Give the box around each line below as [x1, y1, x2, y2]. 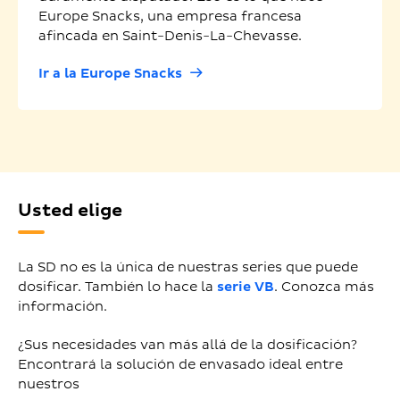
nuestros [18, 376, 79, 394]
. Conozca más [274, 279, 374, 296]
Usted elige [18, 200, 122, 222]
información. [18, 298, 107, 316]
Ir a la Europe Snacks [37, 64, 182, 82]
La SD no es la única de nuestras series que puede [18, 259, 358, 277]
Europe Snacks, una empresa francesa [37, 8, 302, 26]
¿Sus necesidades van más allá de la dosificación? [18, 337, 357, 354]
